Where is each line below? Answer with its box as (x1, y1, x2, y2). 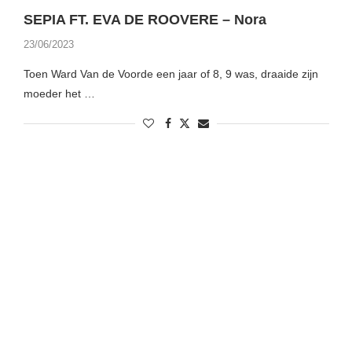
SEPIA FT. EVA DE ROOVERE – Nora (23, 12, 266, 28)
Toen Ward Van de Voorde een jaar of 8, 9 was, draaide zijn (23, 68, 318, 81)
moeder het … (23, 87, 95, 101)
